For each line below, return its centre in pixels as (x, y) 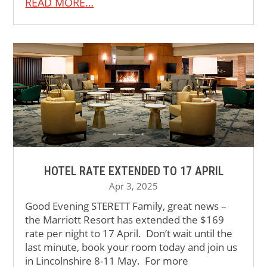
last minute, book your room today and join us (131, 247)
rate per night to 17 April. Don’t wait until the (129, 234)
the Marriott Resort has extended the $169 (125, 220)
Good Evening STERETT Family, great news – (126, 206)
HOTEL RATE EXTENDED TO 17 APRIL (133, 171)
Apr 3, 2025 (133, 186)
